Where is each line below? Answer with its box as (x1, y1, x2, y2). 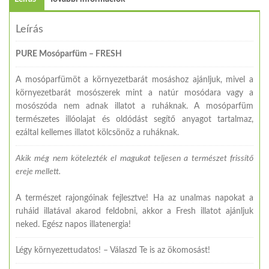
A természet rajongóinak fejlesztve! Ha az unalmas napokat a (16, 193, 253, 202)
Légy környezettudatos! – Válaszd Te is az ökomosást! (16, 246, 210, 255)
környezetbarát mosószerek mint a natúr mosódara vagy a (16, 88, 253, 97)
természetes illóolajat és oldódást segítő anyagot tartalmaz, (16, 115, 253, 124)
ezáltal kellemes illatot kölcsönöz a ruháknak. (16, 128, 179, 137)
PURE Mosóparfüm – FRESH (16, 49, 122, 58)
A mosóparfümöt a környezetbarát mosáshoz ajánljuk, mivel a (16, 75, 253, 84)
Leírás (16, 23, 43, 35)
